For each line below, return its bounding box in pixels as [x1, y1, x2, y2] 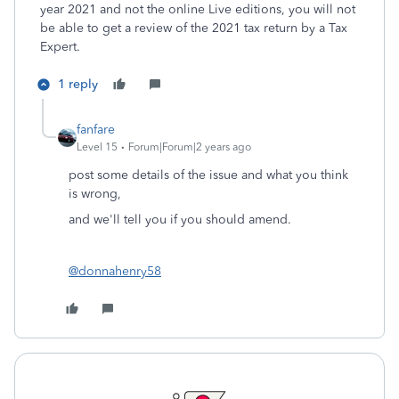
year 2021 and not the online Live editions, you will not [40, 2, 355, 17]
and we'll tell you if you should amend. [69, 212, 291, 227]
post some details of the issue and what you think [69, 167, 348, 183]
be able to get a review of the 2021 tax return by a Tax [40, 20, 347, 36]
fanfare [77, 122, 115, 137]
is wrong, [69, 186, 121, 201]
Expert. [40, 39, 80, 54]
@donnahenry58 [69, 264, 161, 279]
